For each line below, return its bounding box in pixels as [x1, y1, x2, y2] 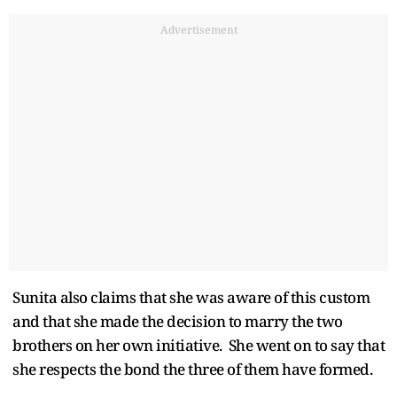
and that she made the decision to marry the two [12, 310, 343, 331]
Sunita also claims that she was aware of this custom [12, 286, 370, 307]
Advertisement [160, 21, 237, 37]
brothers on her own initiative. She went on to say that [12, 334, 385, 355]
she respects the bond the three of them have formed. [12, 358, 372, 379]
